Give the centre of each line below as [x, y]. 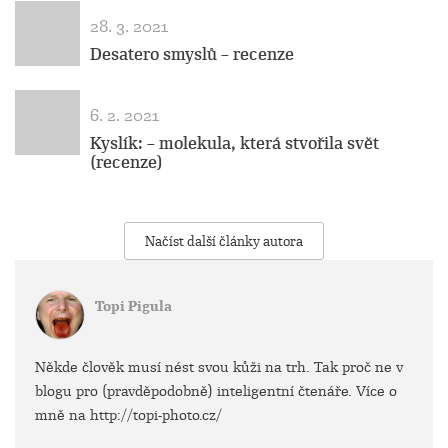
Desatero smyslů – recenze [192, 54]
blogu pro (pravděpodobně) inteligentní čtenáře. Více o [216, 391]
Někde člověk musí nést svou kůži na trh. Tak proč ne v [219, 367]
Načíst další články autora [224, 241]
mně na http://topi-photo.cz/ [128, 415]
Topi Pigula [133, 306]
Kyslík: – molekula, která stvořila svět [234, 143]
